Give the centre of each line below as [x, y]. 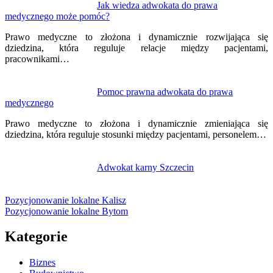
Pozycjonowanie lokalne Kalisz [66, 200]
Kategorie [36, 237]
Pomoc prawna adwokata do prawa [165, 91]
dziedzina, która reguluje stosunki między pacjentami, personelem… [136, 134]
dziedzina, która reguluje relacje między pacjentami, [136, 48]
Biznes [42, 263]
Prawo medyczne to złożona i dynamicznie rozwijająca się [136, 37]
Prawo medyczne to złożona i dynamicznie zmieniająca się [136, 123]
